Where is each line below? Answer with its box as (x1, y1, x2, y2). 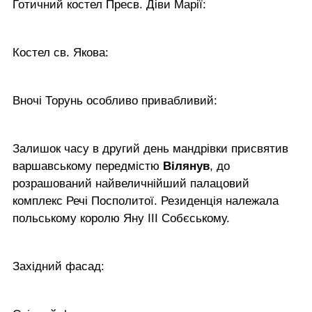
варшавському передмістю (13, 159, 163, 173)
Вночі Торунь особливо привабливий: (13, 93, 217, 107)
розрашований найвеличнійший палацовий (13, 176, 249, 190)
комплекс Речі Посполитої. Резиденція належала (13, 194, 279, 208)
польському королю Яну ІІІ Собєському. (13, 211, 230, 225)
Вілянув (163, 159, 210, 173)
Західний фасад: (13, 259, 104, 273)
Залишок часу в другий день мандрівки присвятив (13, 141, 288, 155)
